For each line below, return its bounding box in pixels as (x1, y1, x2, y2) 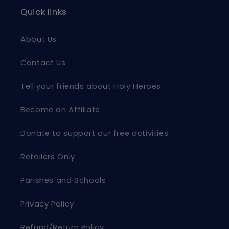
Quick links (20, 5, 67, 18)
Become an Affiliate (20, 105, 100, 116)
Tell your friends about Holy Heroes (20, 81, 162, 92)
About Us (20, 34, 57, 45)
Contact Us (20, 58, 66, 68)
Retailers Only (20, 152, 75, 163)
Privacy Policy (20, 199, 74, 210)
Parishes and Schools (20, 175, 106, 186)
